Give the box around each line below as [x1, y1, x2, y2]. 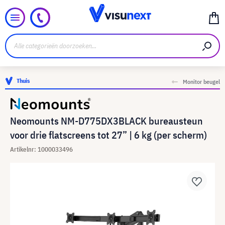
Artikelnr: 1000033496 [10, 145, 73, 154]
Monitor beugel [183, 78, 220, 85]
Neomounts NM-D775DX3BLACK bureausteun [10, 114, 203, 128]
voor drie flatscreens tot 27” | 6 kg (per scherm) [10, 128, 207, 142]
